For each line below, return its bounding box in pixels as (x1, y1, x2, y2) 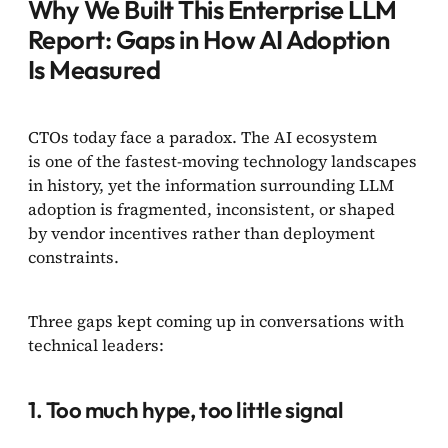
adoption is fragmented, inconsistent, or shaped (28, 198, 395, 221)
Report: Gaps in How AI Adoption (28, 23, 390, 57)
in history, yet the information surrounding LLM (28, 174, 394, 197)
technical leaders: (28, 334, 164, 357)
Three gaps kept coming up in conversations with (28, 310, 404, 333)
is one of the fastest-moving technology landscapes (28, 150, 417, 173)
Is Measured (28, 53, 161, 87)
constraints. (28, 246, 119, 269)
